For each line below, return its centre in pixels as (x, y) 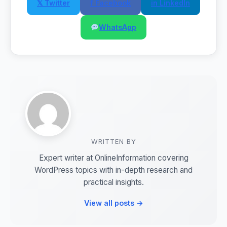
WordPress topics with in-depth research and (113, 170)
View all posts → (113, 203)
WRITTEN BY (113, 142)
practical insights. (113, 182)
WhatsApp (118, 27)
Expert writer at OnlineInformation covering (113, 158)
